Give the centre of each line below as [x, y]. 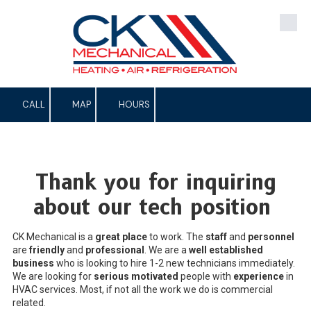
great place [121, 236]
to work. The [176, 236]
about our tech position [155, 207]
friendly [47, 250]
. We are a [167, 250]
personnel [271, 236]
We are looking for [53, 276]
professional [115, 250]
